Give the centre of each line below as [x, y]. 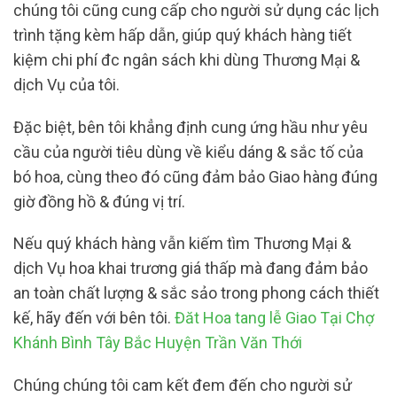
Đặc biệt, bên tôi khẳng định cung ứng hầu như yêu [191, 127]
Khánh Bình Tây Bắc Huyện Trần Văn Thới [158, 343]
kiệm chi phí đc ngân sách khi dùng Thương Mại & [187, 60]
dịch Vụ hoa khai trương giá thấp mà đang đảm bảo [191, 269]
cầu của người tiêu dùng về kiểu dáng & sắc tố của [188, 152]
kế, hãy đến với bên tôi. [94, 318]
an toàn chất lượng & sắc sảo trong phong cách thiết [196, 293]
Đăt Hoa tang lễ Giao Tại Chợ [274, 318]
